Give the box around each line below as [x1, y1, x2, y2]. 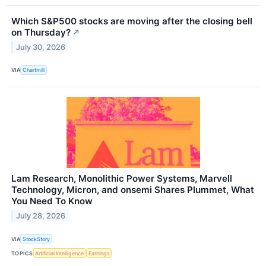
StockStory [23, 235, 50, 242]
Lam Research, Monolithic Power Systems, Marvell [11, 173, 232, 185]
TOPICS [11, 249, 33, 256]
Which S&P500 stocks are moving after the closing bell [11, 15, 252, 27]
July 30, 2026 [16, 42, 66, 52]
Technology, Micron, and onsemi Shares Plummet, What [11, 184, 254, 196]
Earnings [88, 249, 110, 256]
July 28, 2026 [16, 211, 66, 220]
